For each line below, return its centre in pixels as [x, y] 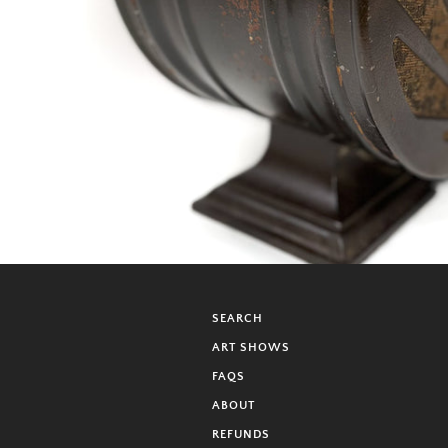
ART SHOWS [251, 347]
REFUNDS [241, 434]
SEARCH [237, 318]
